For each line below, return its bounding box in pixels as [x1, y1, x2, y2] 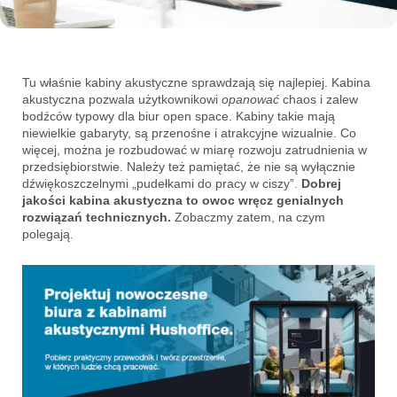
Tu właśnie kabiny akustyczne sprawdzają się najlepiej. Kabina [22, 75, 370, 90]
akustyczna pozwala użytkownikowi [22, 92, 222, 107]
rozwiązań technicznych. [22, 210, 175, 225]
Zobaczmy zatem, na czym [175, 210, 325, 225]
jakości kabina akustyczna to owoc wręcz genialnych [22, 193, 344, 208]
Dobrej [301, 176, 341, 191]
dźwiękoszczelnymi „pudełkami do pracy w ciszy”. [22, 176, 301, 191]
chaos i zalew [279, 92, 358, 107]
